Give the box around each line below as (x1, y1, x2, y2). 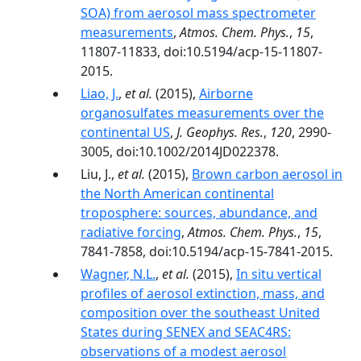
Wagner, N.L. (81, 265, 156, 283)
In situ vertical (236, 265, 322, 283)
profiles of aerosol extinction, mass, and (81, 284, 325, 302)
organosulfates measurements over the (81, 104, 324, 122)
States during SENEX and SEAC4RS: (81, 323, 291, 341)
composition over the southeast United (81, 304, 320, 322)
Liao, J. (81, 85, 118, 102)
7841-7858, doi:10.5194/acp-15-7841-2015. (81, 243, 333, 260)
